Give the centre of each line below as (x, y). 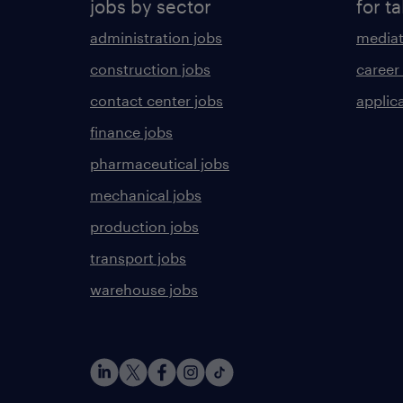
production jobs (144, 226)
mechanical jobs (146, 195)
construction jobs (150, 69)
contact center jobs (157, 100)
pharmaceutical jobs (160, 163)
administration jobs (156, 37)
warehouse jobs (144, 289)
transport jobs (138, 258)
